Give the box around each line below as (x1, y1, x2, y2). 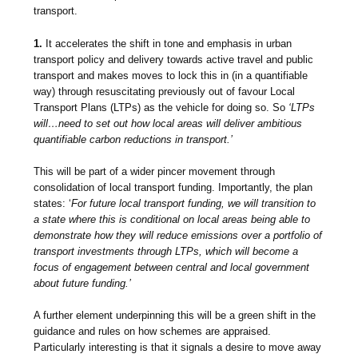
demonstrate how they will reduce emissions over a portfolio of (34, 229, 323, 242)
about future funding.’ (34, 277, 132, 290)
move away (268, 341, 322, 354)
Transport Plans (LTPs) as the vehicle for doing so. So (34, 101, 289, 114)
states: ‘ (34, 197, 72, 210)
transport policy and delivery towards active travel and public (34, 54, 314, 66)
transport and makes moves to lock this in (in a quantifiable (34, 70, 308, 82)
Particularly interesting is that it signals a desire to (34, 341, 269, 354)
